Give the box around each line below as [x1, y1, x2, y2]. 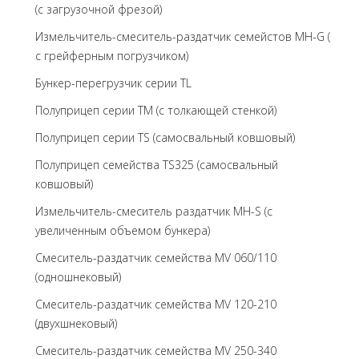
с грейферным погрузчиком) [35, 48, 188, 63]
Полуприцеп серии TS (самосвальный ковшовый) [35, 130, 295, 145]
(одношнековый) [35, 269, 121, 284]
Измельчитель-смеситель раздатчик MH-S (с [35, 204, 272, 219]
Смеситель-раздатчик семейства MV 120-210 [35, 296, 276, 312]
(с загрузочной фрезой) [35, 2, 162, 17]
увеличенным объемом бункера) [35, 223, 210, 238]
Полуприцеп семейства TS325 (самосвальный [35, 157, 278, 172]
